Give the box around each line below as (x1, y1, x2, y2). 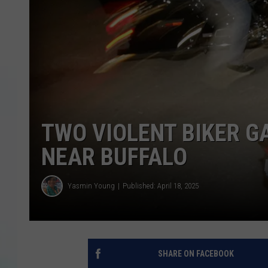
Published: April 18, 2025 (123, 181, 199, 191)
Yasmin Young (68, 181, 115, 191)
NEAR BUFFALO (41, 142, 187, 171)
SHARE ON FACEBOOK (157, 248, 234, 258)
